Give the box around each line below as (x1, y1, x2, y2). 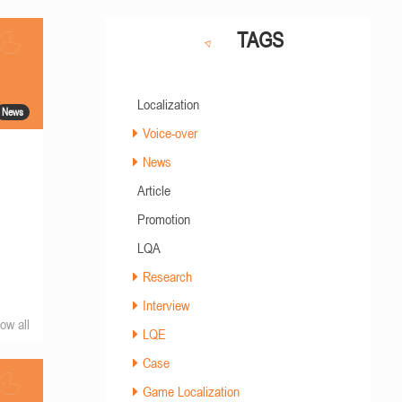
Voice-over (142, 125, 197, 141)
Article (136, 182, 170, 198)
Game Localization (142, 383, 240, 399)
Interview (142, 297, 189, 313)
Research (142, 268, 192, 284)
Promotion (136, 211, 190, 227)
